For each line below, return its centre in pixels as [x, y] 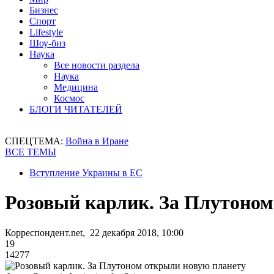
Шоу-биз [47, 43]
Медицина [76, 87]
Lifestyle [46, 32]
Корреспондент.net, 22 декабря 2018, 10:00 [94, 232]
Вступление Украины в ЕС [86, 173]
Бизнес [44, 10]
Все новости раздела [97, 65]
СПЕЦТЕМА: [35, 141]
